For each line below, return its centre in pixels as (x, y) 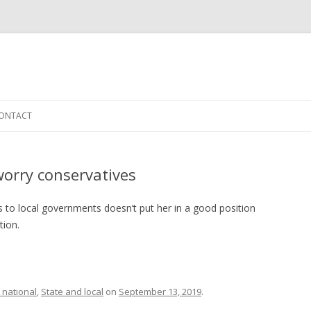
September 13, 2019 (160, 292)
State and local (72, 292)
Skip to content (190, 104)
